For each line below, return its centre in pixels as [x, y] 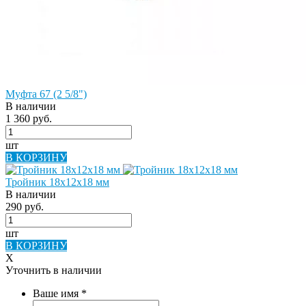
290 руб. [25, 206]
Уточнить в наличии [54, 270]
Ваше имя [57, 293]
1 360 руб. [29, 118]
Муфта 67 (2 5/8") [46, 94]
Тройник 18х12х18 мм [57, 182]
